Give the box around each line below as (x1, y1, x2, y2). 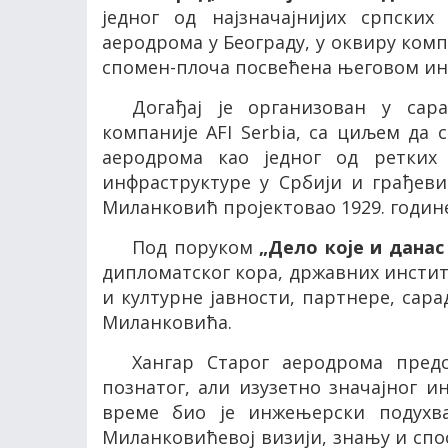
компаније (102, 120, 207, 144)
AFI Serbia (206, 120, 296, 144)
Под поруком (132, 235, 260, 259)
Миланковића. (102, 310, 232, 334)
